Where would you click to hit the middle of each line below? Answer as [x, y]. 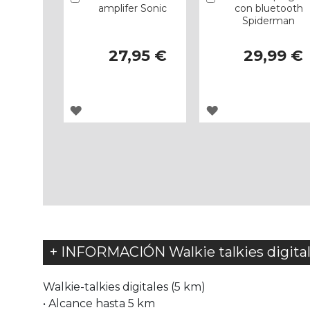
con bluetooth [268, 9]
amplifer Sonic [132, 9]
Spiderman [269, 21]
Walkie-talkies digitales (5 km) [124, 287]
